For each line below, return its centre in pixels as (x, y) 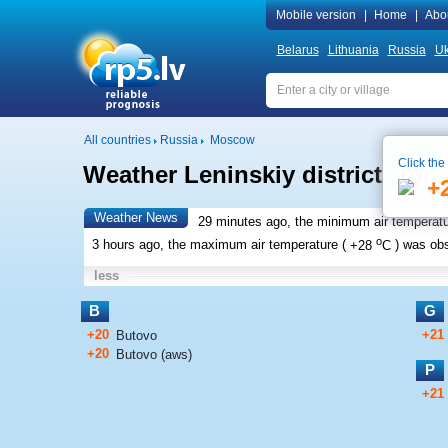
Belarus (297, 50)
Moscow (232, 140)
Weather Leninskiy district (232, 174)
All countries (117, 140)
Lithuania (353, 50)
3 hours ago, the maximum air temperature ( (218, 245)
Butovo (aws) (153, 354)
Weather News (135, 217)
